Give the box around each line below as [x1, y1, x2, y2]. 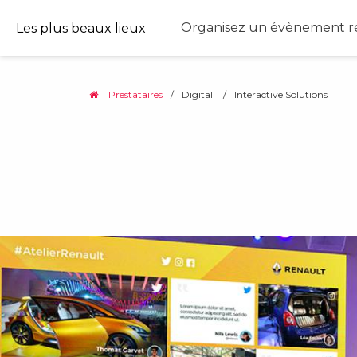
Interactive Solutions [234, 88, 328, 100]
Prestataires [108, 88, 163, 100]
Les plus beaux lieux [16, 20, 146, 36]
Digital [182, 88, 215, 100]
